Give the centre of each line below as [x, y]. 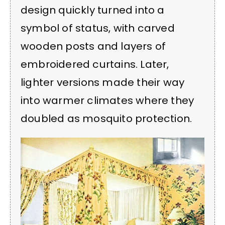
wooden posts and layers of [93, 46]
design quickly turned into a [93, 10]
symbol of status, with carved [98, 28]
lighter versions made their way [103, 83]
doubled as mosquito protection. [106, 119]
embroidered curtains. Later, [95, 65]
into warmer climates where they [107, 101]
